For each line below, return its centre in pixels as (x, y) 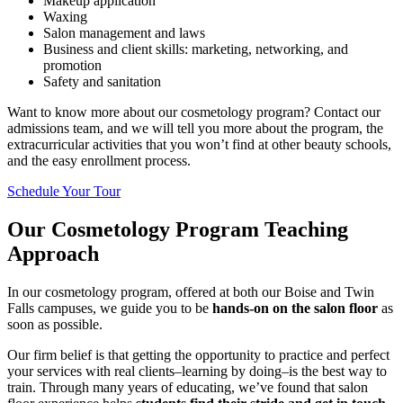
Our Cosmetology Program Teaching (178, 230)
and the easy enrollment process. (99, 161)
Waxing (65, 17)
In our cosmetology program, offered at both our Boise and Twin (191, 292)
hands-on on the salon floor (295, 309)
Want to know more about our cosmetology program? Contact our (194, 112)
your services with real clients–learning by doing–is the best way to (197, 372)
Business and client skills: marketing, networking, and (196, 49)
